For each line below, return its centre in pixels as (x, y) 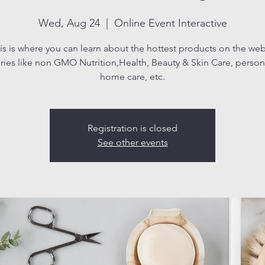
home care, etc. (132, 76)
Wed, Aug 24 (69, 23)
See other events (132, 142)
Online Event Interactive (170, 23)
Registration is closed (132, 128)
